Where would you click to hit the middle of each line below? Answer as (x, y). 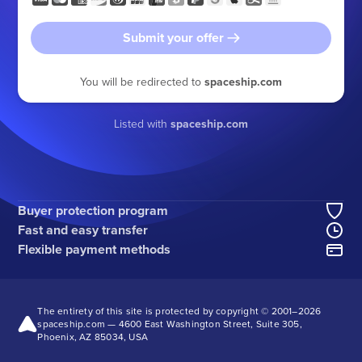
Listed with (142, 124)
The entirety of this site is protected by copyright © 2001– (168, 311)
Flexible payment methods (95, 249)
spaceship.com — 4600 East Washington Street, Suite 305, (170, 324)
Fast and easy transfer (83, 230)
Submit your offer (173, 38)
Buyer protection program (93, 210)
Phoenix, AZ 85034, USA (93, 337)
